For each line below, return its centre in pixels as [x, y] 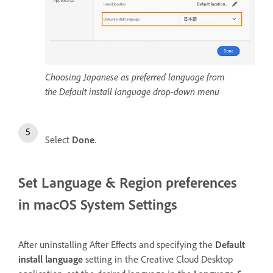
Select [58, 140]
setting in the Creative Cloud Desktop [158, 259]
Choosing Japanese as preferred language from [135, 77]
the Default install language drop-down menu [132, 92]
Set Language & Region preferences [128, 183]
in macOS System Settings [98, 205]
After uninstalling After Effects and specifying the [117, 244]
